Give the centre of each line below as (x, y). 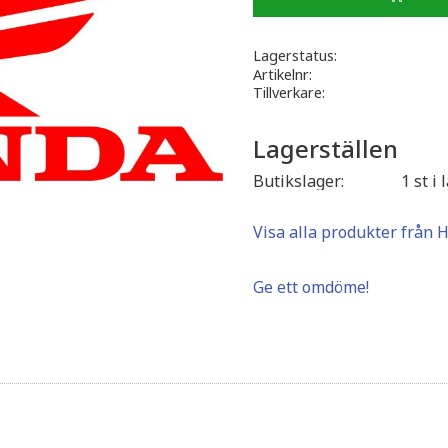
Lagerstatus (293, 56)
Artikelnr (280, 75)
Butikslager (296, 180)
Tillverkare (287, 93)
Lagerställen (325, 149)
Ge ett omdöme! (310, 286)
